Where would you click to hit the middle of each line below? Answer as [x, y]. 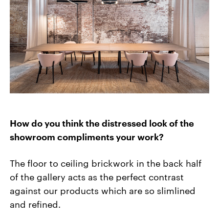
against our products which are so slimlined [103, 190]
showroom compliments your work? [87, 137]
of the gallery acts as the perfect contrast [97, 176]
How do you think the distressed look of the [102, 123]
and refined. [35, 203]
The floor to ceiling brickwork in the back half [106, 162]
